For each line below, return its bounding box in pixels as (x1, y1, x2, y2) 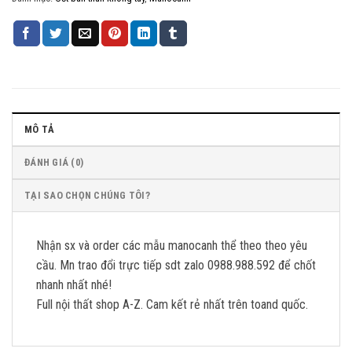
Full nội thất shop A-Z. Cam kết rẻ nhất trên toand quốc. (36, 297, 308, 313)
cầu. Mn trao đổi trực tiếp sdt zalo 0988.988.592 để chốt (36, 258, 316, 273)
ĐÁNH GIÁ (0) (24, 156, 84, 169)
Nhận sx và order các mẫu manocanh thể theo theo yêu (36, 238, 307, 254)
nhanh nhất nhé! (36, 277, 112, 293)
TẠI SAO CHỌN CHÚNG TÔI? (24, 189, 150, 202)
